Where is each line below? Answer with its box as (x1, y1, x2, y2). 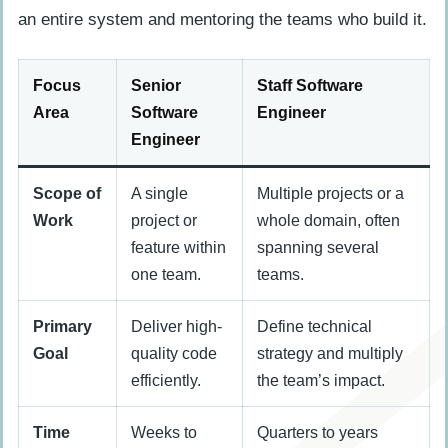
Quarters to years (257, 424, 378, 442)
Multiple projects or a (257, 185, 404, 203)
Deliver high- (131, 318, 222, 336)
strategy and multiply (257, 345, 403, 363)
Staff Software (257, 77, 363, 95)
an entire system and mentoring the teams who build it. (18, 10, 427, 30)
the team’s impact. (257, 372, 385, 390)
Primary (33, 318, 92, 336)
